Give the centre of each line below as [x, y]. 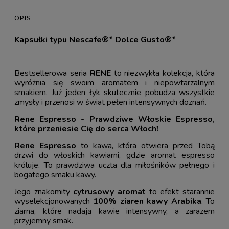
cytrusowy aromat [110, 191]
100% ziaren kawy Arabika [147, 201]
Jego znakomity [44, 191]
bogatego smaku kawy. [55, 175]
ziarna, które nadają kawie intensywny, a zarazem [114, 211]
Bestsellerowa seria [52, 73]
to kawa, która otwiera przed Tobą [145, 145]
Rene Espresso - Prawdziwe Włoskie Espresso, [114, 119]
